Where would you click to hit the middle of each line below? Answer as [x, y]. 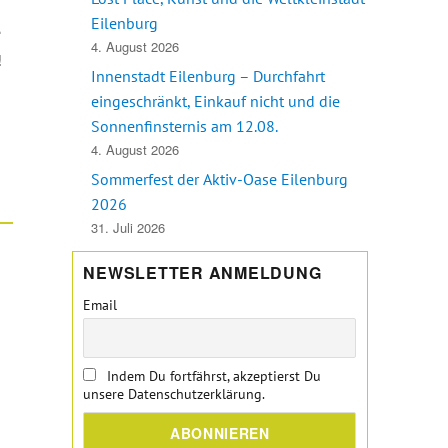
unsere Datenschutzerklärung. [174, 393]
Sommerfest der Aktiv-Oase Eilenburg [220, 178]
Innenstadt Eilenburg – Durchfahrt [208, 75]
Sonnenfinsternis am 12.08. [185, 125]
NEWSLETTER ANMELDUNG [202, 273]
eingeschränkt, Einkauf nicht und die [216, 100]
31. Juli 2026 [128, 227]
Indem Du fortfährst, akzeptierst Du [211, 375]
